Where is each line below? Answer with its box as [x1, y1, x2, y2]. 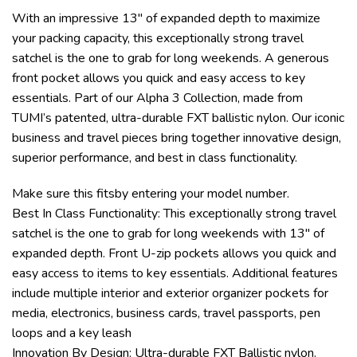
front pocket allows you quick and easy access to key [12, 69, 305, 87]
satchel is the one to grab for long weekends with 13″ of [12, 225, 324, 243]
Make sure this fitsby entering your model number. [12, 185, 289, 203]
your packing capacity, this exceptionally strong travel [12, 29, 304, 47]
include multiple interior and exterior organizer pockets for [12, 284, 328, 303]
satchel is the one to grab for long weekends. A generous [12, 49, 329, 67]
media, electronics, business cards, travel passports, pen [12, 304, 320, 323]
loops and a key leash [12, 324, 131, 343]
